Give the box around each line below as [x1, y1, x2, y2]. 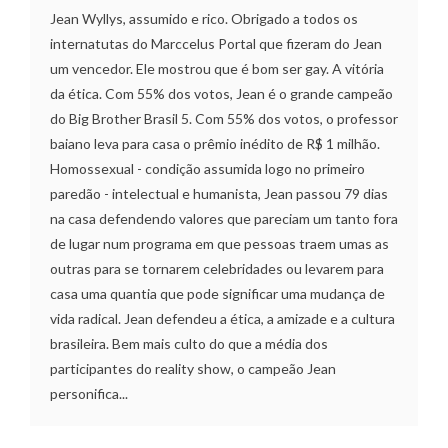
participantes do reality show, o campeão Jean [50, 359, 336, 377]
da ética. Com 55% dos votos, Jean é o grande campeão [50, 84, 393, 102]
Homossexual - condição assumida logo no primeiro [50, 159, 365, 177]
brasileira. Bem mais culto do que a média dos [50, 334, 328, 352]
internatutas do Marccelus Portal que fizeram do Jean [50, 34, 382, 52]
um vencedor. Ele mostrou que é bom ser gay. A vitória [50, 59, 384, 77]
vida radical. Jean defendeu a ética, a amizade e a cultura [50, 309, 395, 327]
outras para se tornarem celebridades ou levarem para [50, 259, 384, 277]
